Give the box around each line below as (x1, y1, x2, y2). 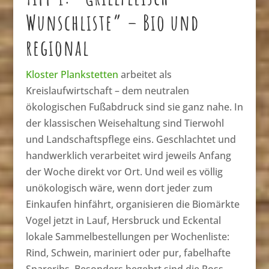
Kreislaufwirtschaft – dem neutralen (25, 84, 189, 98)
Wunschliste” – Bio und (25, 9, 199, 37)
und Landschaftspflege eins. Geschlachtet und (25, 133, 236, 147)
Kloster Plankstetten (25, 68, 118, 82)
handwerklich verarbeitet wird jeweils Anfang (25, 149, 231, 163)
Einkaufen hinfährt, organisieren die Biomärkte (25, 198, 240, 211)
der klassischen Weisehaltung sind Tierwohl (25, 116, 224, 130)
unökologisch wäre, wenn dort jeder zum (25, 181, 213, 195)
